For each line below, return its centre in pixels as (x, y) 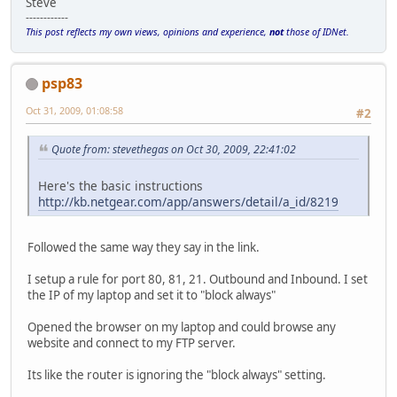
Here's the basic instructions (121, 185)
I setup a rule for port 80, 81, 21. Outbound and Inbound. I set (198, 279)
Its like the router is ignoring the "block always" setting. (177, 374)
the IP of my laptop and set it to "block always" (152, 295)
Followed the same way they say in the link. (144, 247)
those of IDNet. (316, 31)
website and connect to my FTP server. (132, 343)
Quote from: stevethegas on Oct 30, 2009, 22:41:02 (174, 150)
